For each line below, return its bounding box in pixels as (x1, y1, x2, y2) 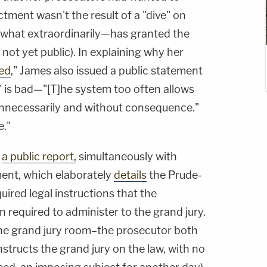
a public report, (2, 150, 76, 163)
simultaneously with (76, 150, 177, 163)
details (114, 169, 147, 182)
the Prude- (147, 169, 202, 182)
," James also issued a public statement (11, 64, 203, 77)
